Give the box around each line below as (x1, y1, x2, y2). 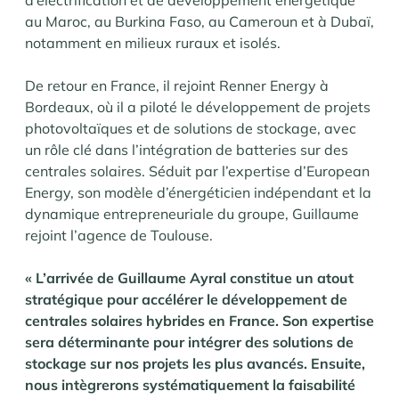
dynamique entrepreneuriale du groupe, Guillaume (25, 204, 359, 223)
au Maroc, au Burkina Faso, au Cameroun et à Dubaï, (25, 12, 374, 30)
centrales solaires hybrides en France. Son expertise (25, 311, 374, 330)
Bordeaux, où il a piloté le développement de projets (25, 97, 370, 116)
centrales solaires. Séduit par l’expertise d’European (25, 161, 370, 180)
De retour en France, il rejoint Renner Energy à (25, 76, 329, 94)
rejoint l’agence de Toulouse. (25, 225, 213, 244)
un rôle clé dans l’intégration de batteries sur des (25, 140, 348, 159)
